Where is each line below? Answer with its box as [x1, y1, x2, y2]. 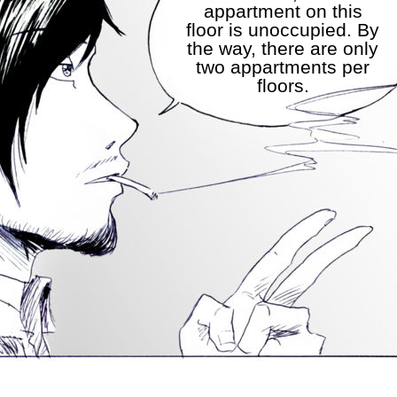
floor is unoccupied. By [186, 19, 379, 41]
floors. [256, 75, 309, 97]
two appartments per [196, 57, 370, 78]
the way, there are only [187, 38, 378, 59]
